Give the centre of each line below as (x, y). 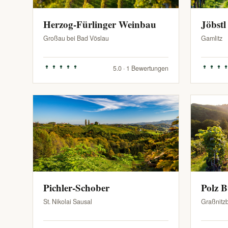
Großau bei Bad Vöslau (76, 38)
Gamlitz (211, 38)
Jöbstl (213, 24)
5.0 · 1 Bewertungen (140, 68)
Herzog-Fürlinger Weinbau (100, 24)
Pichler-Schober (76, 188)
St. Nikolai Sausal (68, 202)
